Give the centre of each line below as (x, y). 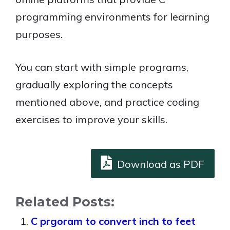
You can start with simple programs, (102, 67)
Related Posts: (65, 202)
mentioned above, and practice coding (107, 102)
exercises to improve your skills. (91, 119)
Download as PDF (159, 164)
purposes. (39, 34)
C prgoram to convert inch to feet (113, 221)
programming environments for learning (112, 17)
